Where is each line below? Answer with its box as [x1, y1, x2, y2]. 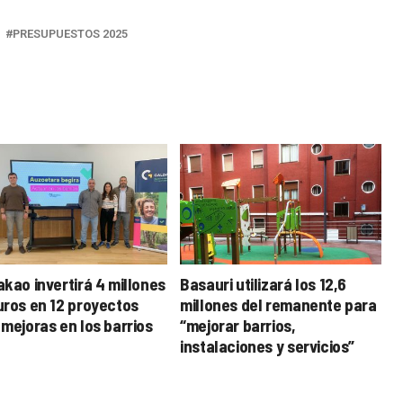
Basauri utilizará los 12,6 [180, 273, 347, 294]
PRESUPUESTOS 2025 [13, 26, 128, 40]
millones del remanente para [180, 293, 377, 315]
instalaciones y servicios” [180, 335, 355, 356]
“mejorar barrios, [180, 314, 296, 336]
